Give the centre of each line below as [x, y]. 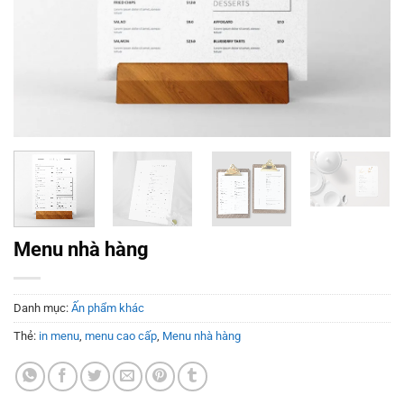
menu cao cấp [121, 335]
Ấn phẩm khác [108, 308]
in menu [59, 335]
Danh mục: [42, 308]
